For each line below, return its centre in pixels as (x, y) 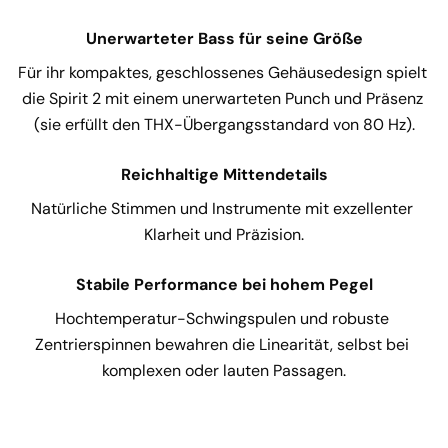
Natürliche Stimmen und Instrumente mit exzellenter (224, 208)
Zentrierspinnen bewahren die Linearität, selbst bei (224, 344)
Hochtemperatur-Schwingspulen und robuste (224, 318)
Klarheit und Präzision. (224, 234)
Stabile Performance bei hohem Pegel (224, 284)
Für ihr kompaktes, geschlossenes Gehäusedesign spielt (224, 72)
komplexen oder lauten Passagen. (224, 370)
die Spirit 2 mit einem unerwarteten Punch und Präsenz (224, 98)
